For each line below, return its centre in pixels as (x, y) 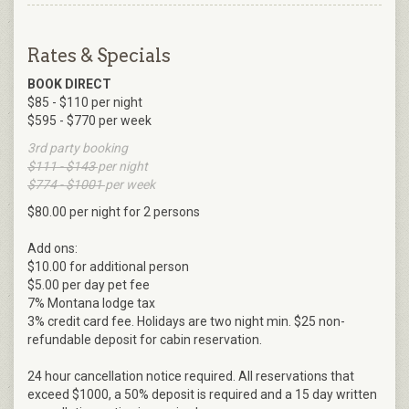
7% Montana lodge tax (91, 304)
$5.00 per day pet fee (89, 285)
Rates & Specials (99, 56)
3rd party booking (78, 148)
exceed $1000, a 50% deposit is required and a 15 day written (202, 395)
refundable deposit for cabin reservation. (145, 340)
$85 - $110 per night (85, 103)
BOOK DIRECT (69, 84)
